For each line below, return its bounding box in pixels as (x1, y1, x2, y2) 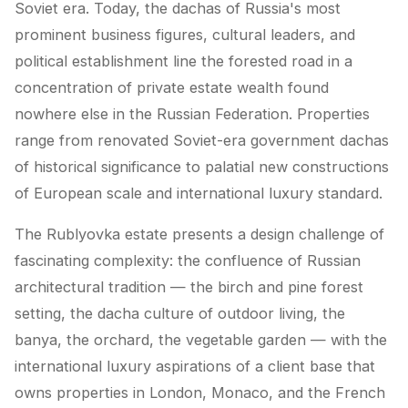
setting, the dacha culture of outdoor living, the (15, 304, 345, 322)
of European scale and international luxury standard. (15, 184, 382, 202)
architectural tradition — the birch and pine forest (15, 278, 363, 296)
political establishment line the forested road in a (15, 52, 352, 70)
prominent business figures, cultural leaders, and (15, 25, 355, 44)
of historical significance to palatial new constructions (15, 158, 389, 176)
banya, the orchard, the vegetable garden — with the (15, 331, 387, 349)
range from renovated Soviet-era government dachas (15, 131, 389, 149)
